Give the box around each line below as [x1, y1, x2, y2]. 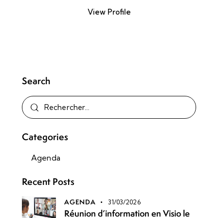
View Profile [87, 7, 131, 17]
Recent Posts [22, 175, 74, 188]
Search [22, 74, 50, 88]
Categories [22, 130, 68, 144]
